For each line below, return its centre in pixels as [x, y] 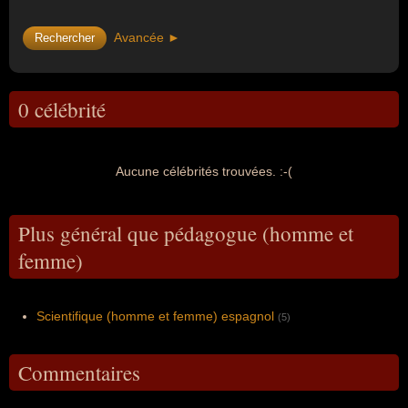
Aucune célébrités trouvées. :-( [204, 171]
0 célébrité [62, 109]
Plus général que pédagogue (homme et [186, 233]
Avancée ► [147, 37]
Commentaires [79, 372]
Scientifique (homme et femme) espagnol [155, 316]
